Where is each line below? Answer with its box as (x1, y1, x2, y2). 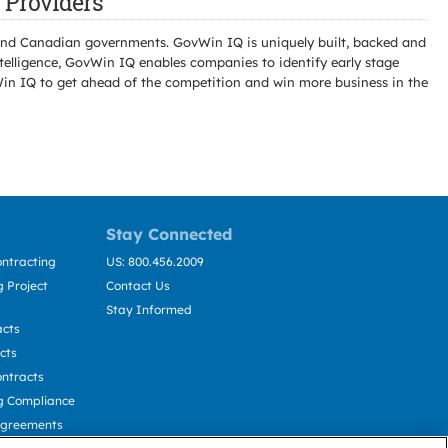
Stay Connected (106, 224, 232, 244)
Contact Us (106, 278, 170, 293)
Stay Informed (106, 302, 192, 317)
